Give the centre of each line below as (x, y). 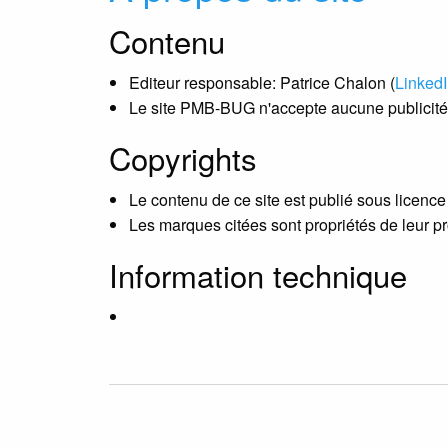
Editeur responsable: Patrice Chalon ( (262, 83)
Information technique (258, 275)
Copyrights (183, 158)
